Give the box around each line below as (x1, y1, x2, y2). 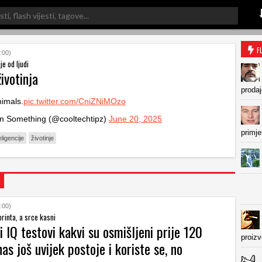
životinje (31, 135, 54, 142)
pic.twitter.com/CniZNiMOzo (23, 96, 126, 106)
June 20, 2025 (109, 114, 162, 123)
